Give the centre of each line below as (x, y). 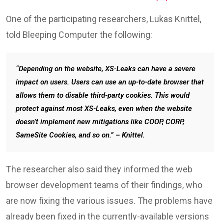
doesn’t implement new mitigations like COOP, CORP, (100, 122)
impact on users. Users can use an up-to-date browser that (110, 82)
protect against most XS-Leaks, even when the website (104, 109)
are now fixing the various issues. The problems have (109, 201)
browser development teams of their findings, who (104, 185)
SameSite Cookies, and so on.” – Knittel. (80, 135)
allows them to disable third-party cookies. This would (103, 96)
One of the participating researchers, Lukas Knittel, (104, 19)
